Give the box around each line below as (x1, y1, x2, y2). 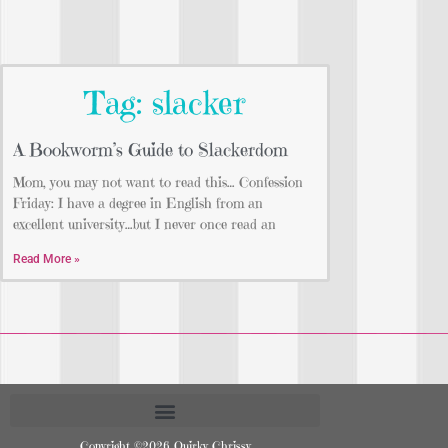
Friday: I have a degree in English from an (13, 194, 263, 213)
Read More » (13, 252, 80, 267)
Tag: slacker (84, 83, 246, 124)
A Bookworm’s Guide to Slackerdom (13, 138, 288, 162)
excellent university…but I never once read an (13, 215, 276, 234)
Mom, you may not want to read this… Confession (13, 173, 303, 192)
